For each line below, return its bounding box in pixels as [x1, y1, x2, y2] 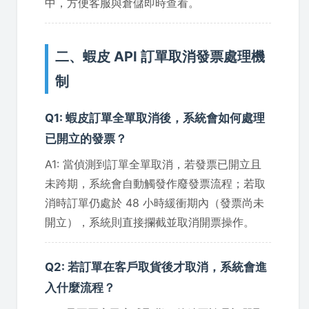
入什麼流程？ [45, 280, 115, 295]
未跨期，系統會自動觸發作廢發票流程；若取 [45, 176, 266, 190]
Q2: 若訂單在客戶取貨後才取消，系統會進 [45, 259, 267, 274]
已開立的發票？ [45, 131, 127, 146]
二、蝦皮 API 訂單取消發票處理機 [55, 48, 265, 65]
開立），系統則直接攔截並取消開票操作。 [45, 215, 255, 229]
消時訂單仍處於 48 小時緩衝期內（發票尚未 [45, 195, 264, 210]
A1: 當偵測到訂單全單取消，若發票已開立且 [45, 157, 261, 171]
